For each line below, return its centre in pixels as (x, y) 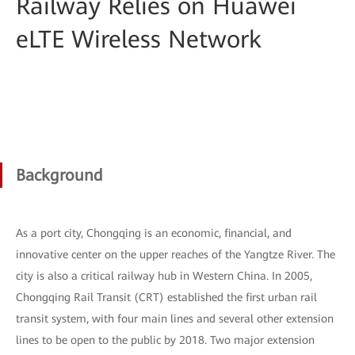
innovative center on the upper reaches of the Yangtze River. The (176, 254)
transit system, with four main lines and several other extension (175, 319)
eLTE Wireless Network (139, 39)
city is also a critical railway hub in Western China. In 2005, (164, 276)
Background (59, 175)
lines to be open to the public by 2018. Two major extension (165, 340)
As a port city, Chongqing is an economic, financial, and (154, 233)
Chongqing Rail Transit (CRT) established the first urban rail (166, 297)
